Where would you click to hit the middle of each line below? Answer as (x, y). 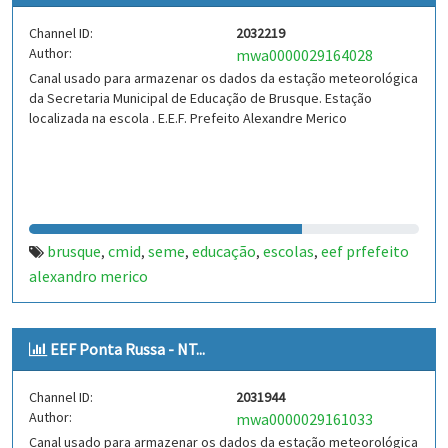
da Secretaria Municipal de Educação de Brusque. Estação (200, 98)
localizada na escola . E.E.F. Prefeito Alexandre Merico (188, 118)
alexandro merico (88, 276)
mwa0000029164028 (304, 55)
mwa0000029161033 (304, 419)
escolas (288, 251)
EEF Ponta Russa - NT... (127, 349)
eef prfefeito (365, 251)
